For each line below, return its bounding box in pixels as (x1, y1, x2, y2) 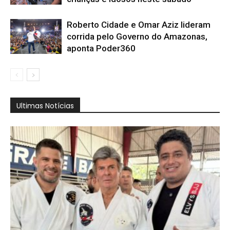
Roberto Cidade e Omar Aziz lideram (67, 19, 210, 30)
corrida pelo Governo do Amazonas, (67, 31, 207, 42)
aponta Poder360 (67, 43, 136, 53)
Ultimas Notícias (16, 100, 74, 111)
